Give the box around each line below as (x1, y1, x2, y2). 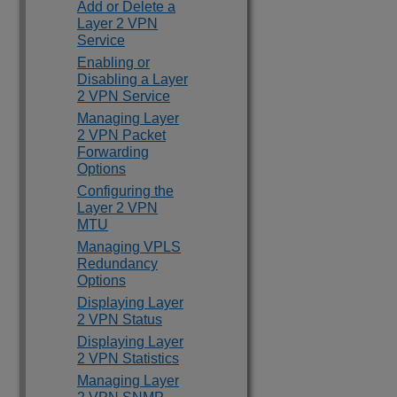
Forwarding (77, 144, 149, 160)
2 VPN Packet (77, 128, 166, 143)
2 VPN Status (77, 312, 162, 327)
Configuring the (77, 183, 174, 198)
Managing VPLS (77, 239, 181, 254)
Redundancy (77, 256, 158, 271)
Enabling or (77, 55, 150, 70)
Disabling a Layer (77, 72, 188, 87)
